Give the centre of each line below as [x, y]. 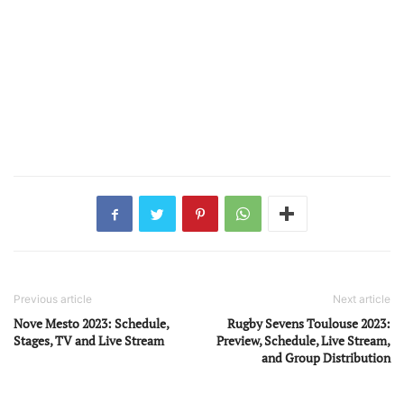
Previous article [53, 299]
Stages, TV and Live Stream [89, 341]
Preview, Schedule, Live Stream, [303, 341]
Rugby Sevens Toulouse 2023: [309, 324]
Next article [362, 299]
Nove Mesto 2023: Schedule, [91, 324]
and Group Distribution [326, 358]
